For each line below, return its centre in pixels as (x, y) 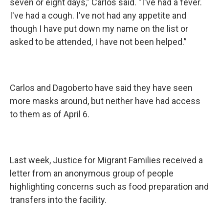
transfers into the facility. (59, 200)
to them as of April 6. (50, 114)
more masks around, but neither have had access (105, 101)
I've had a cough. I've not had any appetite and (98, 15)
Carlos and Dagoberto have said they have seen (101, 88)
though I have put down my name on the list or (99, 29)
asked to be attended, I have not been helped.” (98, 42)
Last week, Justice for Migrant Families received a (106, 160)
